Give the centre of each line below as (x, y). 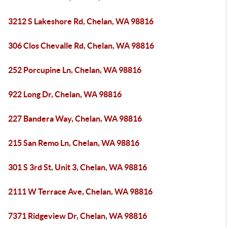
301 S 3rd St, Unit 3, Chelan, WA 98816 (78, 167)
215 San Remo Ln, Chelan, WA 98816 (74, 143)
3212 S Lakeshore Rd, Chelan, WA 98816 (81, 21)
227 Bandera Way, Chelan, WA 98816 (75, 119)
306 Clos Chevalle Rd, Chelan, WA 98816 (81, 46)
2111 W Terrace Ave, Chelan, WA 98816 (80, 192)
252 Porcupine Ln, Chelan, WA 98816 (75, 70)
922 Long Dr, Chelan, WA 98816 (65, 94)
